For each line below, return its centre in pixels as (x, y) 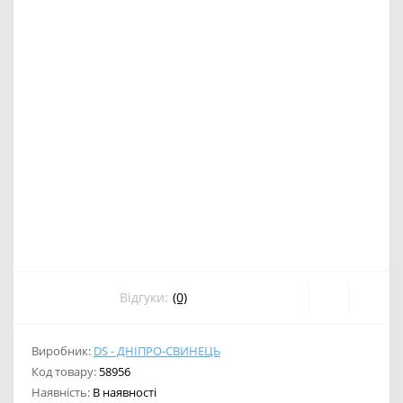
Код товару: (65, 371)
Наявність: (62, 392)
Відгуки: (144, 298)
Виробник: (63, 350)
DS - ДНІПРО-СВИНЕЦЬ (157, 350)
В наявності (125, 392)
